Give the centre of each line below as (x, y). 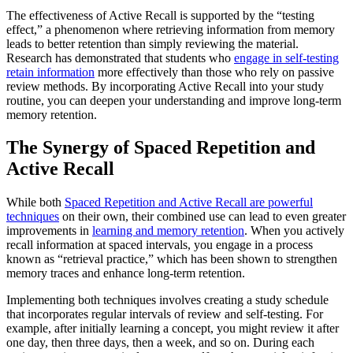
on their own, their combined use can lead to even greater (203, 217)
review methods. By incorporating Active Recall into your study (165, 86)
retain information (50, 72)
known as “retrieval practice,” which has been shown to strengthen (172, 259)
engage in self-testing (286, 58)
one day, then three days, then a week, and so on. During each (160, 343)
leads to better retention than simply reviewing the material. (152, 43)
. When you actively (294, 231)
